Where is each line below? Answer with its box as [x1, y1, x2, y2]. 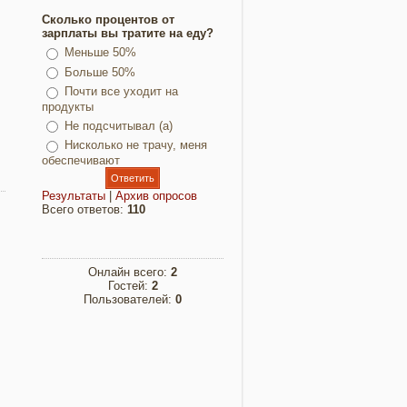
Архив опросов [115, 188, 197, 203]
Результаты [42, 188, 105, 203]
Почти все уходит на [65, 84, 178, 99]
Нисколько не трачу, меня [65, 138, 207, 153]
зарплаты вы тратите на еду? [42, 26, 213, 40]
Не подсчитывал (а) [65, 118, 173, 133]
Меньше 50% [65, 45, 136, 60]
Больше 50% [65, 65, 135, 79]
